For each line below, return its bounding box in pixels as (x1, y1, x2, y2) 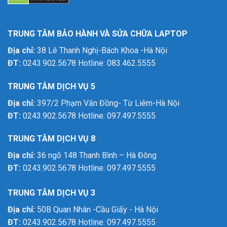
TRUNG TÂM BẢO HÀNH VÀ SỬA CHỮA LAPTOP (8, 28, 187, 39)
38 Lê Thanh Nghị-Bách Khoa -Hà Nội (35, 45, 167, 55)
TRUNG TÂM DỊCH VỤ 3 (8, 188, 95, 198)
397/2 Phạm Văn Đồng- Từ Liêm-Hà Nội (35, 98, 179, 108)
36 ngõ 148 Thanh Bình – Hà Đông (35, 150, 157, 161)
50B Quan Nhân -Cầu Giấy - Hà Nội (35, 205, 158, 215)
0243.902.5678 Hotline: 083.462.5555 (21, 58, 156, 68)
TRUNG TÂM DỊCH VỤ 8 (8, 134, 95, 144)
